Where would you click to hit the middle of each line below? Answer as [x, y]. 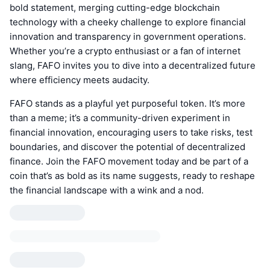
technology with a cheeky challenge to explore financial [128, 22]
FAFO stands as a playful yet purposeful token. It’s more [127, 104]
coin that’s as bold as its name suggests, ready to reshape [132, 176]
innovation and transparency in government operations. [128, 37]
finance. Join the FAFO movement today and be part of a [129, 162]
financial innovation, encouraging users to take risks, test [131, 133]
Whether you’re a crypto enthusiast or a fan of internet [125, 51]
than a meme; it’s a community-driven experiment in [120, 118]
